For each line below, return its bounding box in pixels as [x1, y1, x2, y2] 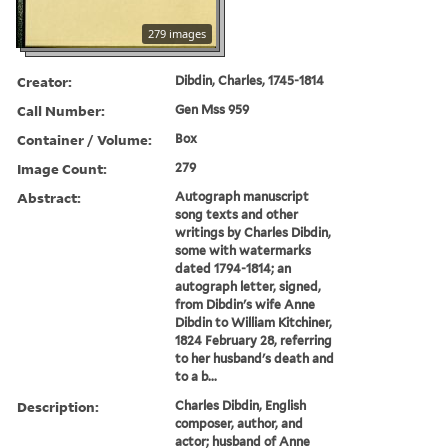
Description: [17, 396, 99, 416]
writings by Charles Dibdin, [175, 224, 332, 240]
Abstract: [17, 187, 81, 207]
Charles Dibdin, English [175, 397, 307, 413]
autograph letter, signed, [175, 278, 322, 294]
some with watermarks [175, 242, 312, 258]
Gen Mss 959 [175, 101, 250, 117]
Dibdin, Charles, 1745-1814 [175, 72, 325, 88]
